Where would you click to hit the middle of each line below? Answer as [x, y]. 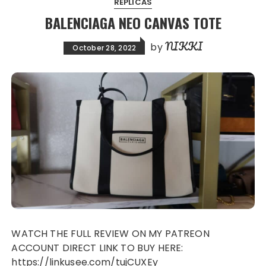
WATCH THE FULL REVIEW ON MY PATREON [16, 234]
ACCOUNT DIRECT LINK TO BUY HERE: [97, 248]
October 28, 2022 [104, 48]
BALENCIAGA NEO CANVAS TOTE [133, 23]
